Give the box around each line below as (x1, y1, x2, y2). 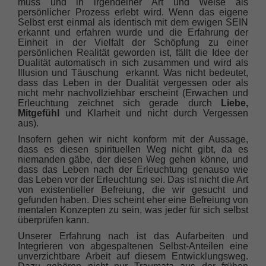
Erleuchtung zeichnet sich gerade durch (18, 98, 221, 109)
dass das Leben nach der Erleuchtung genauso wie (18, 164, 248, 175)
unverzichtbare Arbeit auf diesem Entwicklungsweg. (18, 251, 248, 262)
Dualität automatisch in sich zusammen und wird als (18, 58, 248, 68)
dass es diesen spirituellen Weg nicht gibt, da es (18, 144, 248, 155)
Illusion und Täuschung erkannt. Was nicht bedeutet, (18, 68, 248, 78)
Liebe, (221, 98, 248, 109)
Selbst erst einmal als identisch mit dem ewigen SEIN (18, 17, 248, 28)
